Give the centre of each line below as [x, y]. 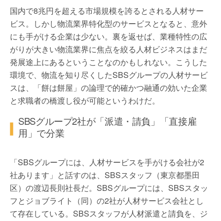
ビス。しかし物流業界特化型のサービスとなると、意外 [109, 24]
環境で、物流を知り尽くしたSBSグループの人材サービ [109, 75]
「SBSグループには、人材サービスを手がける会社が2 [107, 162]
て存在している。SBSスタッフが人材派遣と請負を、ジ [109, 213]
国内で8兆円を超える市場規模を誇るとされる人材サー [107, 11]
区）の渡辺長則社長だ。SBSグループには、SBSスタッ [109, 187]
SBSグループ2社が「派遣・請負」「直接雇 [108, 121]
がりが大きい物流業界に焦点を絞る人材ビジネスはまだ [109, 49]
